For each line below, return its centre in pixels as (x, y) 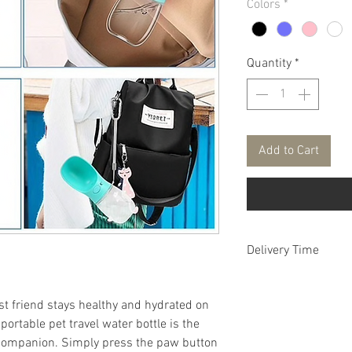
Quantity (269, 64)
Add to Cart (289, 151)
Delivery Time (283, 251)
